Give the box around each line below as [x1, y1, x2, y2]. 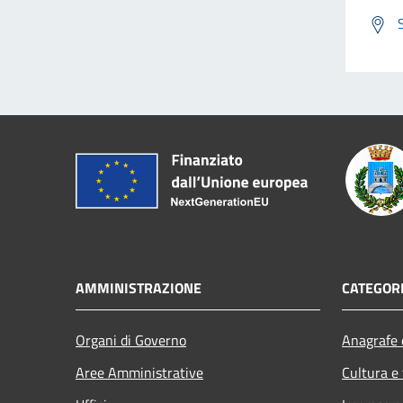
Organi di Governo [76, 328, 186, 351]
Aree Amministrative [76, 361, 203, 383]
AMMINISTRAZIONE [76, 276, 201, 299]
